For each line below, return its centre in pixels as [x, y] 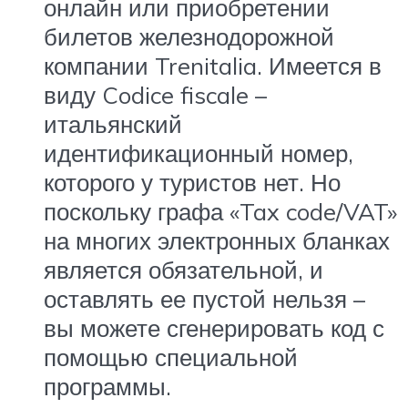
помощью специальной [171, 357]
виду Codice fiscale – [155, 95]
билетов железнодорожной [189, 37]
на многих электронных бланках [217, 241]
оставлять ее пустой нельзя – [204, 299]
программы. [107, 387]
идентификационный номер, [199, 153]
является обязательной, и [184, 270]
